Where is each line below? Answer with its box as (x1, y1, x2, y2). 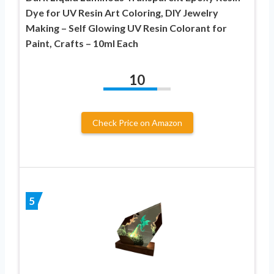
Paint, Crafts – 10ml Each (26, 37, 138, 49)
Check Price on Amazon (92, 117, 182, 128)
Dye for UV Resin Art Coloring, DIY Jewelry (26, 6, 218, 18)
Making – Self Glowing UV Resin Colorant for (26, 21, 227, 34)
